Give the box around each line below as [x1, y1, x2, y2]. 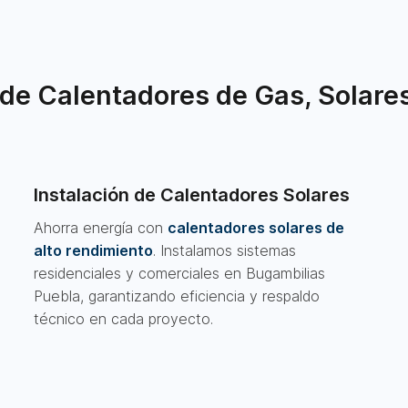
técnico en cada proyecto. [34, 310, 214, 328]
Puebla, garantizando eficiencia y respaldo [34, 287, 321, 305]
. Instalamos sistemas [153, 241, 297, 260]
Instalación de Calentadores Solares [34, 184, 351, 206]
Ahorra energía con [34, 219, 168, 237]
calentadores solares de [168, 219, 345, 237]
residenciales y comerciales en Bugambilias [34, 264, 326, 282]
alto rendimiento [34, 241, 154, 260]
